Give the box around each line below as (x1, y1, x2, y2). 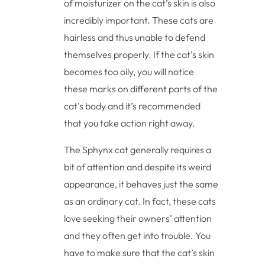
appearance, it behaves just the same (64, 178, 219, 190)
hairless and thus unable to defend (64, 31, 206, 44)
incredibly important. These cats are (64, 14, 214, 27)
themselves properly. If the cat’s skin (64, 49, 215, 61)
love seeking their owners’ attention (64, 212, 212, 225)
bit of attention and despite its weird (64, 161, 212, 173)
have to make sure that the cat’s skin (64, 247, 215, 259)
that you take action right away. (64, 117, 196, 130)
